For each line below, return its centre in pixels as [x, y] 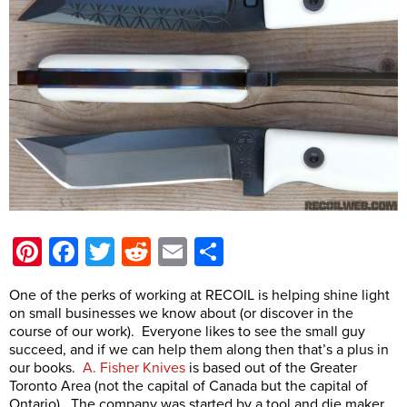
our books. [46, 367]
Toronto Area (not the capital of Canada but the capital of [189, 386]
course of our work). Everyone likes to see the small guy [187, 331]
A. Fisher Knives [134, 367]
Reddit [191, 251]
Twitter [157, 251]
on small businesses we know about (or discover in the [181, 313]
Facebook [141, 251]
